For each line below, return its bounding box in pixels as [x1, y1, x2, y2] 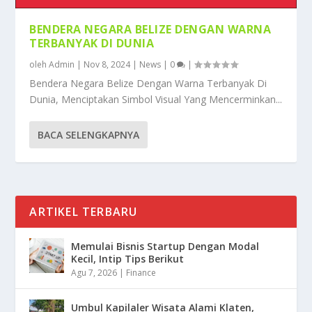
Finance [126, 267, 157, 279]
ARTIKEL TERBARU [29, 204, 138, 219]
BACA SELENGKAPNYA [38, 128, 140, 141]
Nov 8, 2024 [84, 58, 131, 70]
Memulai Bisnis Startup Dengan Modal [71, 240, 260, 253]
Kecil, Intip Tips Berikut [71, 252, 185, 265]
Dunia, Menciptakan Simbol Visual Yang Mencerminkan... [29, 93, 283, 106]
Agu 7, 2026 [71, 267, 118, 279]
